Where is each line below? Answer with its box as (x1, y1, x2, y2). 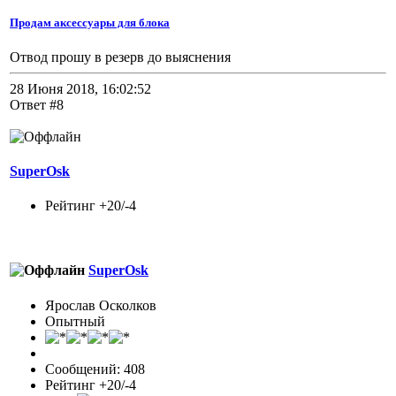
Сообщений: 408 (45, 361, 145, 377)
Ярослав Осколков (45, 297, 156, 313)
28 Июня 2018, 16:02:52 (10, 80, 151, 96)
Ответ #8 (10, 96, 64, 112)
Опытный (45, 313, 105, 329)
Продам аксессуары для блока (10, 15, 170, 29)
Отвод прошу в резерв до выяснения (10, 49, 231, 65)
